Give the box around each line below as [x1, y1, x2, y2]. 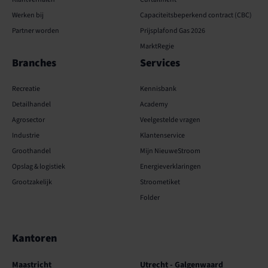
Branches [12, 56, 56, 71]
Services [140, 56, 180, 71]
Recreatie [12, 84, 40, 95]
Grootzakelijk [12, 177, 52, 188]
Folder [140, 193, 160, 203]
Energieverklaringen [140, 162, 201, 172]
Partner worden [12, 26, 59, 36]
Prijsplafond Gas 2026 [140, 26, 205, 36]
